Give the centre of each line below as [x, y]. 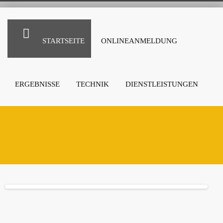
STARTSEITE [63, 41]
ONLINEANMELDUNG [139, 41]
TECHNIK [93, 84]
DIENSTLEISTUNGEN [162, 84]
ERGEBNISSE [37, 84]
